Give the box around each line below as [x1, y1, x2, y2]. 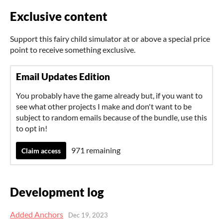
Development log [10, 184, 104, 199]
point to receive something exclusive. [10, 45, 135, 55]
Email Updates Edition [16, 71, 110, 83]
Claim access [21, 146, 61, 155]
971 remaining [71, 145, 120, 155]
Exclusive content [10, 9, 108, 24]
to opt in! [16, 123, 47, 133]
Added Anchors [10, 209, 63, 219]
